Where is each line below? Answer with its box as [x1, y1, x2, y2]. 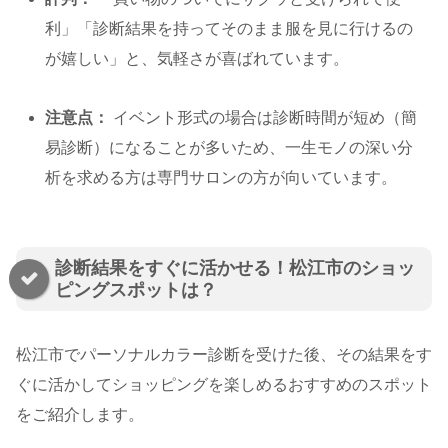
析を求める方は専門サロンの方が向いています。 [45, 169, 398, 187]
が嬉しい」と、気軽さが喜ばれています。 [45, 50, 350, 68]
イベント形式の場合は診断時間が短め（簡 [109, 109, 418, 127]
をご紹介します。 [16, 406, 144, 424]
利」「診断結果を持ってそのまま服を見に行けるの [45, 20, 414, 38]
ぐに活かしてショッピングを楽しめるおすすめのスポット [16, 376, 432, 394]
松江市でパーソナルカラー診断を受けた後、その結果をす [16, 346, 432, 364]
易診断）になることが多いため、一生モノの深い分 [45, 139, 414, 157]
